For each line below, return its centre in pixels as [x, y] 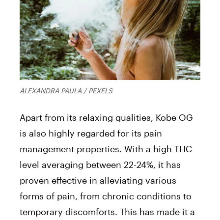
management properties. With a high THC [106, 149]
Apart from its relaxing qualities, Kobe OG [106, 118]
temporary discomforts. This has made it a [107, 212]
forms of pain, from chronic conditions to [106, 196]
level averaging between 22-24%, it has [100, 165]
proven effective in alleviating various [98, 180]
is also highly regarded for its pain [91, 133]
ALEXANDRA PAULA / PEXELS [66, 91]
